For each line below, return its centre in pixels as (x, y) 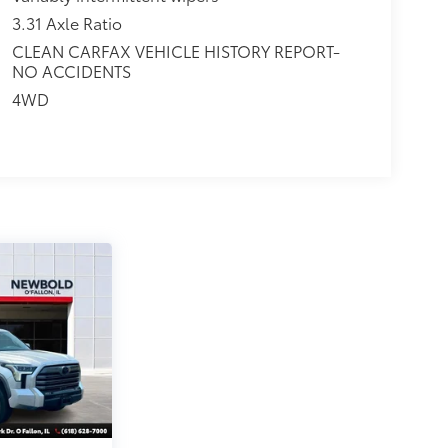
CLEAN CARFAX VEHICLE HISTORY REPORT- (175, 50)
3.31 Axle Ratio (66, 22)
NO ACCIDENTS (71, 70)
